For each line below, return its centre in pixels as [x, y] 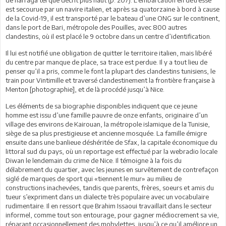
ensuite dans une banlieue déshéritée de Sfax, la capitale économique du [111, 142]
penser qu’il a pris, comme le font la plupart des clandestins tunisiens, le [110, 71]
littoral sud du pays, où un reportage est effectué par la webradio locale [111, 151]
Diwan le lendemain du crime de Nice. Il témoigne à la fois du [94, 160]
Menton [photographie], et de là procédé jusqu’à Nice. [85, 89]
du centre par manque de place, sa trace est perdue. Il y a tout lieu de [106, 62]
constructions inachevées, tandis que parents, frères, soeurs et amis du [110, 187]
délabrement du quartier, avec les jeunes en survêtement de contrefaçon [112, 169]
